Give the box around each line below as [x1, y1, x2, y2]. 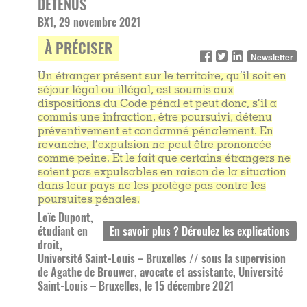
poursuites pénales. [38, 195, 140, 206]
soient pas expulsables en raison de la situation [38, 167, 286, 179]
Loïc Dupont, [38, 209, 93, 226]
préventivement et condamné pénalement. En [38, 126, 273, 138]
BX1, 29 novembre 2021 [38, 14, 140, 31]
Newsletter [251, 51, 293, 64]
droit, [38, 236, 62, 254]
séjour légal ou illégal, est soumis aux [38, 85, 234, 97]
